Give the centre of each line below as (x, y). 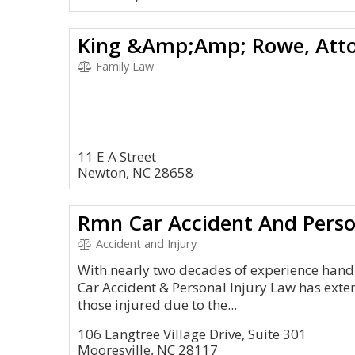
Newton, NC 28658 (136, 172)
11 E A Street (117, 157)
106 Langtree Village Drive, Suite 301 (192, 334)
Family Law (123, 66)
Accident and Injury (144, 244)
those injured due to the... (157, 305)
